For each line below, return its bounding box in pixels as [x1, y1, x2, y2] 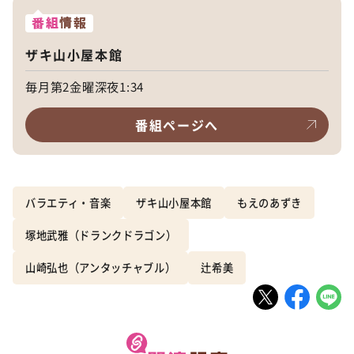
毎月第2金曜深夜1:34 [25, 77, 145, 95]
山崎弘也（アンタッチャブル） [25, 260, 176, 276]
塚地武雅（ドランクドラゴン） [25, 228, 177, 243]
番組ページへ [135, 115, 219, 134]
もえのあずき [236, 194, 302, 210]
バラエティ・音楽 [25, 194, 111, 210]
